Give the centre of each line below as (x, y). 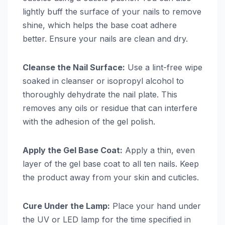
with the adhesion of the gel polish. (89, 121)
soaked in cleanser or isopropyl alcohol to (103, 81)
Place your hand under (155, 206)
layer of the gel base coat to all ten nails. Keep (111, 163)
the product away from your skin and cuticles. (111, 177)
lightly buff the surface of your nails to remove (112, 11)
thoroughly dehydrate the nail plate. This (100, 94)
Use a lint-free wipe (164, 67)
